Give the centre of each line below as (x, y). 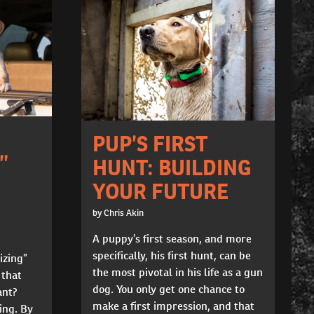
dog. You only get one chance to (168, 289)
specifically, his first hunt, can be (171, 255)
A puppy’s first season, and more (172, 238)
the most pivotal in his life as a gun (177, 272)
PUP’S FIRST (150, 143)
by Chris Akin (118, 212)
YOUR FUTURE (160, 191)
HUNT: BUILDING (171, 167)
